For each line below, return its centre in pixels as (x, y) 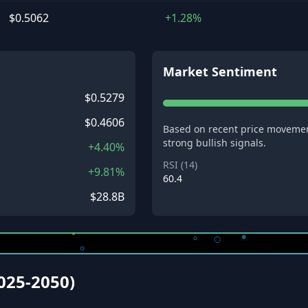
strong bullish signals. (214, 143)
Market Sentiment (220, 71)
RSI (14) (180, 165)
